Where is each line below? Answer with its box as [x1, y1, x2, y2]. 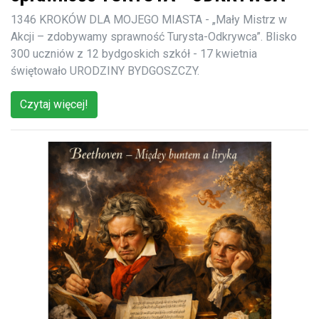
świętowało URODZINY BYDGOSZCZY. [11, 63, 199, 78]
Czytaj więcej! [20, 97, 88, 111]
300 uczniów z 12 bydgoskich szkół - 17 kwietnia [11, 46, 257, 61]
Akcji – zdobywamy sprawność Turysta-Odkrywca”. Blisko [11, 29, 297, 43]
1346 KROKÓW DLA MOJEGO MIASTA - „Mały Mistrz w [11, 12, 287, 26]
